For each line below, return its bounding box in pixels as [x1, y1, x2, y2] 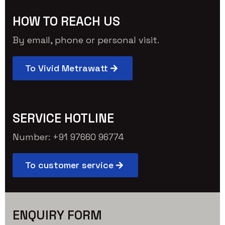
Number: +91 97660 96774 [13, 131, 124, 143]
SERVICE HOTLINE [13, 109, 114, 126]
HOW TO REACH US [13, 13, 120, 29]
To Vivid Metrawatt [25, 62, 108, 74]
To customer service [25, 159, 114, 171]
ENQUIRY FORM [13, 206, 102, 223]
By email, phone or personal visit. [13, 34, 159, 46]
